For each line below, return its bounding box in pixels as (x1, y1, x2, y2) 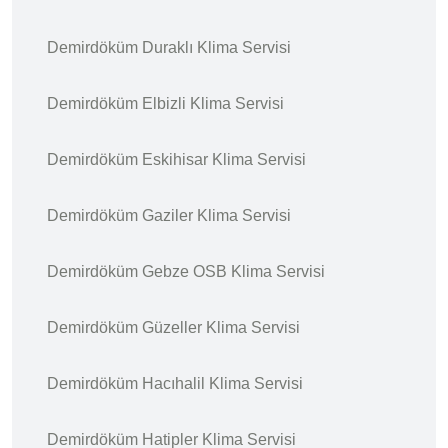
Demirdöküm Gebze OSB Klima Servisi (47, 262, 325, 280)
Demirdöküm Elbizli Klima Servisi (47, 94, 284, 112)
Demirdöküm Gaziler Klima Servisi (47, 206, 291, 224)
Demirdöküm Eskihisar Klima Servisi (47, 150, 306, 168)
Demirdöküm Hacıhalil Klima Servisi (47, 374, 303, 392)
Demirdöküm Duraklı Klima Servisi (47, 38, 291, 56)
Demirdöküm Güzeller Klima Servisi (47, 318, 300, 336)
